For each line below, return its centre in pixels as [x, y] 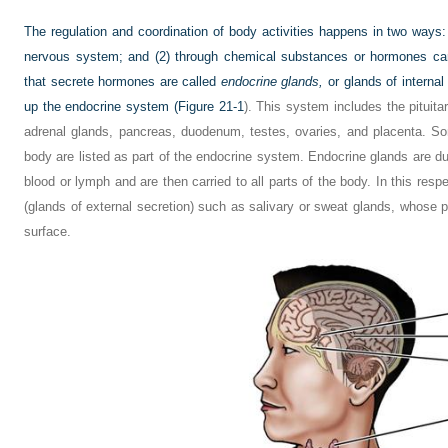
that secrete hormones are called [122, 81]
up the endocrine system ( [101, 106]
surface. [47, 231]
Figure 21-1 [210, 106]
